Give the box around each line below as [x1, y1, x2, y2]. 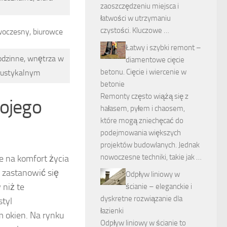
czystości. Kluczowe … [100, 26, 169, 35]
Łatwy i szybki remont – [126, 43, 201, 52]
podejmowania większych [100, 128, 181, 137]
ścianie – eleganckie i [126, 182, 192, 191]
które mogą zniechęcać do [100, 116, 183, 125]
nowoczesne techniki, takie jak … [100, 153, 202, 162]
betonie [100, 80, 125, 89]
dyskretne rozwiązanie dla [100, 194, 182, 203]
